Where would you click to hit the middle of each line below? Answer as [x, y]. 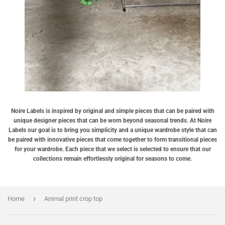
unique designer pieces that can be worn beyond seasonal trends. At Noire [113, 120]
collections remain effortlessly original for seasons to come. [113, 158]
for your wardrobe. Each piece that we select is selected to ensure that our [113, 149]
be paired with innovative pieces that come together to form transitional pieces [113, 139]
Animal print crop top [73, 198]
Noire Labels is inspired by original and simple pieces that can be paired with [113, 111]
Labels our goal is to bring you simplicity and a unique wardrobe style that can [113, 130]
